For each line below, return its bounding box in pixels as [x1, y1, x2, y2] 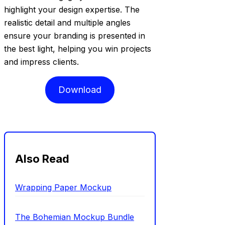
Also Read [15, 152, 69, 165]
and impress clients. [4, 56, 79, 67]
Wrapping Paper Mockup [15, 182, 111, 193]
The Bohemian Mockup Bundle [15, 211, 134, 222]
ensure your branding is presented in [4, 30, 145, 41]
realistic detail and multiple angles [4, 17, 131, 28]
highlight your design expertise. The [4, 4, 140, 15]
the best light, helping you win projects [4, 43, 151, 54]
